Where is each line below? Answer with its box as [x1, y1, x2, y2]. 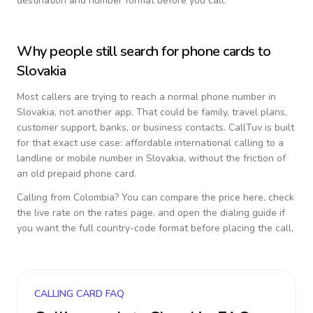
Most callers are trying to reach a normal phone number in [17, 90, 276, 103]
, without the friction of [184, 152, 286, 165]
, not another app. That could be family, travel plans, [54, 105, 287, 119]
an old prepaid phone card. [17, 167, 136, 180]
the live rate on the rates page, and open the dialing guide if [17, 206, 285, 219]
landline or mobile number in [17, 152, 146, 165]
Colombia [73, 191, 115, 204]
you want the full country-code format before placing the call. [17, 221, 293, 235]
